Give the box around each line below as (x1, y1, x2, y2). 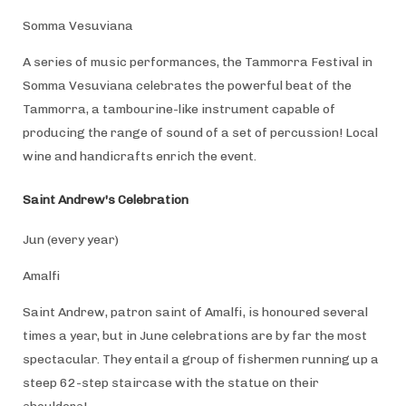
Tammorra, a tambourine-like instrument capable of (22, 101, 335, 117)
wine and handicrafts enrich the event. (22, 148, 256, 164)
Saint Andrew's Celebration (22, 191, 188, 208)
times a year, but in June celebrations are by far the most (22, 327, 367, 343)
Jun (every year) (22, 231, 119, 247)
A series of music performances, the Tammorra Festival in (22, 53, 372, 70)
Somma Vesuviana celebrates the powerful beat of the (22, 77, 352, 93)
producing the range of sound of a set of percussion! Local (22, 124, 378, 140)
